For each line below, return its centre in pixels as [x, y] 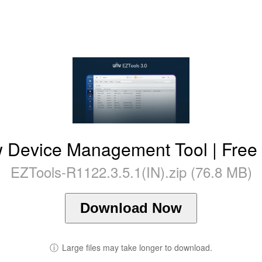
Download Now [131, 208]
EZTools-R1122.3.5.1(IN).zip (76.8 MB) [131, 171]
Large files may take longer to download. [137, 247]
